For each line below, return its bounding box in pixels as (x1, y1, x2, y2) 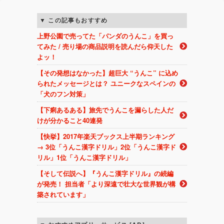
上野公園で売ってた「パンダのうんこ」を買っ (37, 31, 173, 41)
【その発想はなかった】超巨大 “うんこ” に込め (37, 68, 178, 78)
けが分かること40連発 (37, 115, 102, 125)
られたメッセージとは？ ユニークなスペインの (37, 78, 175, 88)
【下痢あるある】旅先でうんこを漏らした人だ (37, 105, 173, 115)
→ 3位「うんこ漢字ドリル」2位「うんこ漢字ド (37, 142, 176, 152)
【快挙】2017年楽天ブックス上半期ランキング (37, 131, 174, 141)
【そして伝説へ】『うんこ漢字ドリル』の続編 (37, 168, 173, 178)
